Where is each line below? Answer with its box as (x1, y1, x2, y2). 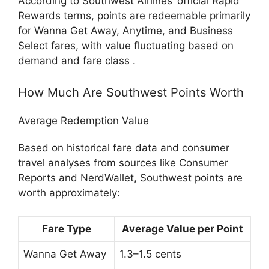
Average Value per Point (122, 222, 243, 235)
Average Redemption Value (18, 115, 149, 127)
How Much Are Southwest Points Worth (18, 85, 244, 100)
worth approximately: (18, 187, 120, 199)
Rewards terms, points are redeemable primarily (18, 9, 250, 22)
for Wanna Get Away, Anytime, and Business (18, 24, 233, 37)
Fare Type (41, 222, 91, 235)
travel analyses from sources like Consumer (18, 157, 228, 169)
